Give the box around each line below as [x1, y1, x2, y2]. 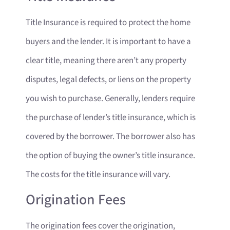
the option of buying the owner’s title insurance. [26, 149, 195, 161]
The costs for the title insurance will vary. [26, 168, 170, 180]
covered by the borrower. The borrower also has [26, 130, 195, 142]
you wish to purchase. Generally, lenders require [26, 92, 195, 104]
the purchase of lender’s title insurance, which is [26, 111, 196, 123]
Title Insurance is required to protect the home [26, 16, 190, 28]
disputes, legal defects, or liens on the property [26, 73, 191, 85]
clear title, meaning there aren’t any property [26, 54, 186, 66]
